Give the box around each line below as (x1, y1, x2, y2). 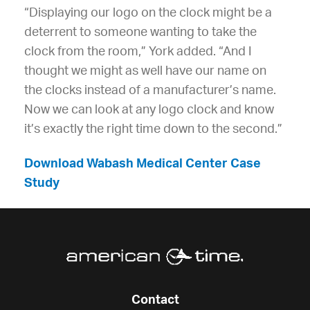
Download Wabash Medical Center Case (24, 157, 261, 170)
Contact (131, 293, 179, 307)
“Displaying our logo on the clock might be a (24, 6, 272, 19)
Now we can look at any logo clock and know (24, 103, 274, 116)
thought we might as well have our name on (24, 64, 266, 77)
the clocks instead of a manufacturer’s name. (24, 84, 276, 97)
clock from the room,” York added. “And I (24, 45, 252, 58)
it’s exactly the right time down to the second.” (24, 122, 282, 136)
